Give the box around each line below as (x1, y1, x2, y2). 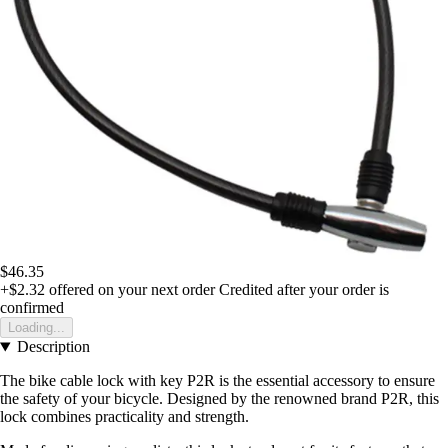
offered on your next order (45, 281, 215, 299)
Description (16, 338, 90, 356)
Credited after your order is (219, 281, 389, 299)
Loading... (8, 320, 65, 336)
